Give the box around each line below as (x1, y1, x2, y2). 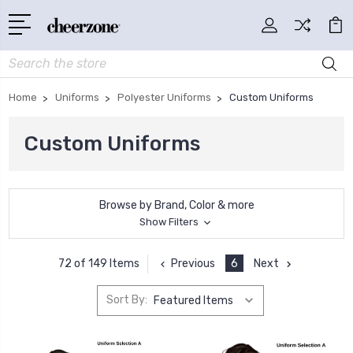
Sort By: (106, 293, 147, 307)
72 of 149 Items (58, 257, 139, 271)
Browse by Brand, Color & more (98, 198, 255, 212)
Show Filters (139, 215, 201, 228)
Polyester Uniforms (117, 91, 211, 103)
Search (9, 51, 45, 65)
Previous (170, 256, 215, 270)
